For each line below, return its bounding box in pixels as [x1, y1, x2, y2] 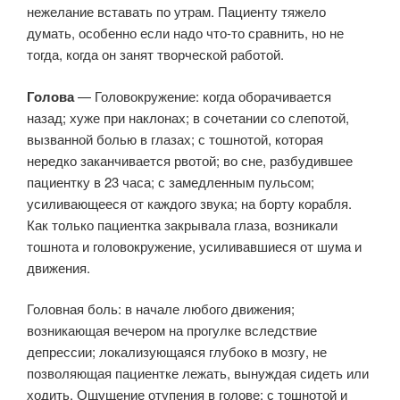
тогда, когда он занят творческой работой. [27, 45, 284, 63]
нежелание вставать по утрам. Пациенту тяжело [27, 2, 326, 21]
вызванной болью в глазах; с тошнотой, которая [27, 129, 323, 148]
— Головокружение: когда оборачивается [74, 86, 331, 105]
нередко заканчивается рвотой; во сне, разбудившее [27, 150, 353, 170]
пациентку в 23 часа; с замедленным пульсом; [27, 171, 314, 191]
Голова [27, 86, 74, 106]
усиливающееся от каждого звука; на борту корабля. [27, 193, 352, 212]
